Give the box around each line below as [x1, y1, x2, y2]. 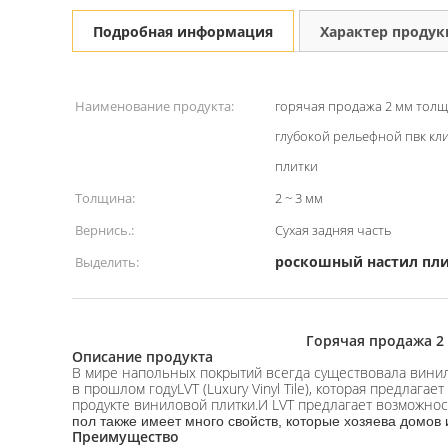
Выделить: [75, 253, 139, 271]
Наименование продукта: [75, 97, 234, 115]
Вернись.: [75, 221, 134, 239]
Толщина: [75, 189, 135, 207]
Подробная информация [93, 22, 273, 41]
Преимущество [72, 427, 179, 446]
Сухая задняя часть [275, 221, 391, 239]
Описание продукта [72, 347, 213, 366]
